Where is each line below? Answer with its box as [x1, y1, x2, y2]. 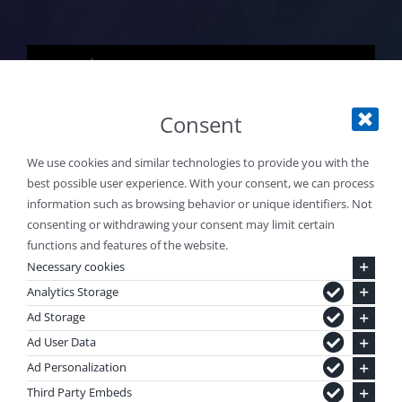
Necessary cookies [26, 258, 125, 275]
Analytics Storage [26, 283, 118, 300]
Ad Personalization [26, 359, 127, 376]
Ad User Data [26, 334, 96, 350]
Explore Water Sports [32, 49, 370, 87]
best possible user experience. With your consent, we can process [26, 174, 374, 191]
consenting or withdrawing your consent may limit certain [26, 215, 335, 232]
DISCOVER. [130, 361, 272, 398]
